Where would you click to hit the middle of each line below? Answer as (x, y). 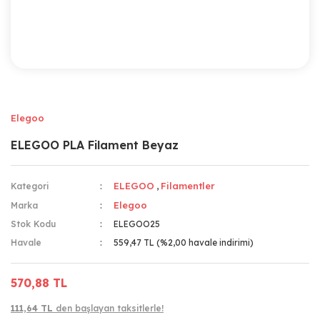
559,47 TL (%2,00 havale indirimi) (184, 242)
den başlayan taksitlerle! (110, 308)
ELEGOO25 (137, 224)
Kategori (30, 186)
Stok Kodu (33, 224)
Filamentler (188, 186)
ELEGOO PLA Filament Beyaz (95, 145)
